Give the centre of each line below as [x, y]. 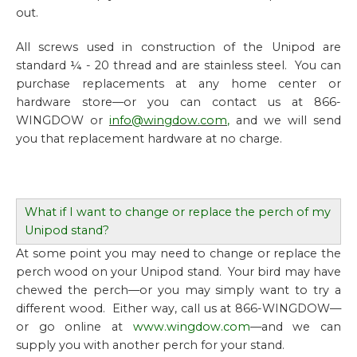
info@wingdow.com [168, 120]
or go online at [75, 327]
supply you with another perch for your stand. [152, 345]
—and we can [296, 327]
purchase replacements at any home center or [178, 84]
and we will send [285, 120]
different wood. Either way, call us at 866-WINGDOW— [178, 308]
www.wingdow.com [191, 327]
